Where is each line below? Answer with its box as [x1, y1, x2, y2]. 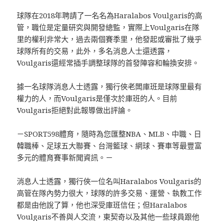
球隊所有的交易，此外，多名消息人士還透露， [17, 46, 173, 56]
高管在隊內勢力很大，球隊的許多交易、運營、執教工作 [17, 188, 202, 198]
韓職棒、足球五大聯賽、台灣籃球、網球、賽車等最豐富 [17, 141, 202, 151]
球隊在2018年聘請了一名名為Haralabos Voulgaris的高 [17, 10, 203, 21]
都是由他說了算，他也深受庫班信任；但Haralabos [17, 200, 187, 210]
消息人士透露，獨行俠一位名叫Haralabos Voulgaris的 [17, 176, 202, 186]
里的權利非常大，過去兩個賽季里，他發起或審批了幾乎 [17, 34, 202, 44]
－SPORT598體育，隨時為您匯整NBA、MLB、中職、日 [17, 129, 202, 139]
